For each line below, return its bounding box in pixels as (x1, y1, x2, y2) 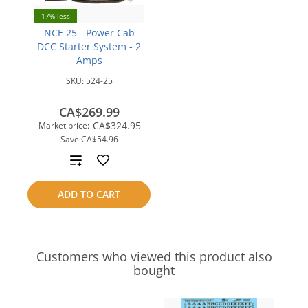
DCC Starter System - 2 (37, 40, 141, 53)
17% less (41, 11, 70, 21)
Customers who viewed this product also (36, 248, 272, 265)
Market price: (38, 120, 89, 131)
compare (67, 203, 102, 214)
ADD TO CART (58, 188, 120, 201)
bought (133, 262, 175, 278)
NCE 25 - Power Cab (43, 26, 135, 39)
